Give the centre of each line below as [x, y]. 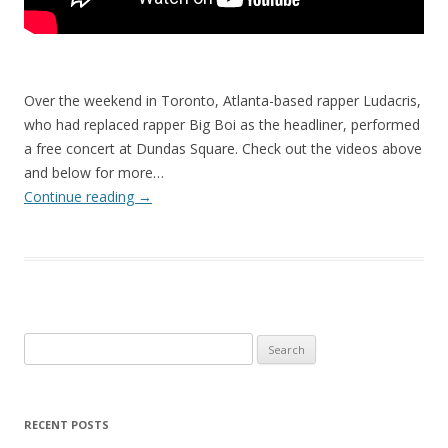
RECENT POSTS [66, 425]
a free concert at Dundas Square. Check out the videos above [223, 149]
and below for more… [94, 173]
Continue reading [81, 197]
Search [44, 344]
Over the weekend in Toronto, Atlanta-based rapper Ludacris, [222, 101]
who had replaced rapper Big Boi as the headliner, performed [222, 125]
